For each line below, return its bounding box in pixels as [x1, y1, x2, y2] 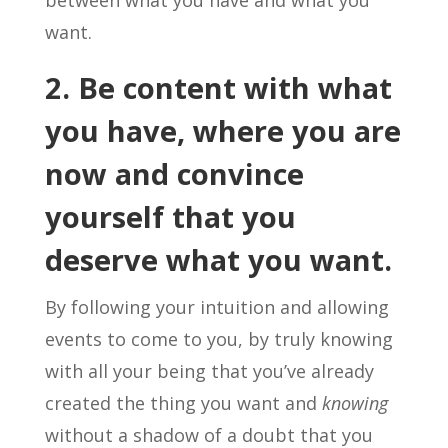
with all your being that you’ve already [44, 359, 374, 383]
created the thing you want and [44, 391, 322, 415]
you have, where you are [44, 111, 401, 150]
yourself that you [44, 197, 296, 236]
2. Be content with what [44, 68, 392, 107]
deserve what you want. [44, 240, 392, 279]
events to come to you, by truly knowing [44, 327, 393, 351]
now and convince [44, 154, 304, 193]
